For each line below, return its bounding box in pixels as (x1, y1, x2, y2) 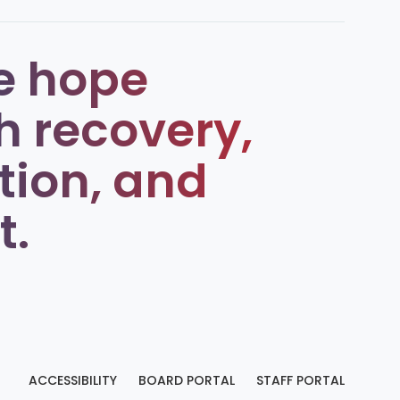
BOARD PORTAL (138, 371, 235, 389)
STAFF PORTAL (256, 371, 345, 389)
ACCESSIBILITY (29, 371, 117, 389)
